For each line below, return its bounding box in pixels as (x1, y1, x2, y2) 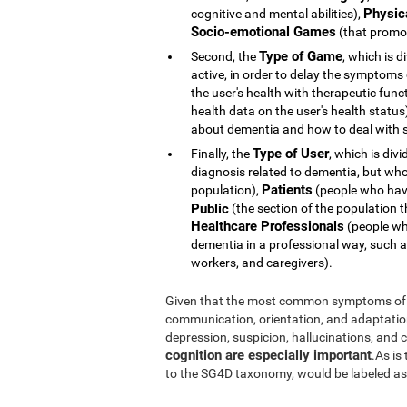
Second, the (191, 48, 259, 64)
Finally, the (191, 145, 253, 161)
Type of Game (259, 47, 342, 65)
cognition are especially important (165, 346, 372, 363)
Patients (262, 181, 313, 198)
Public (191, 200, 229, 215)
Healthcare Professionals (191, 217, 344, 234)
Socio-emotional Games (191, 23, 336, 40)
